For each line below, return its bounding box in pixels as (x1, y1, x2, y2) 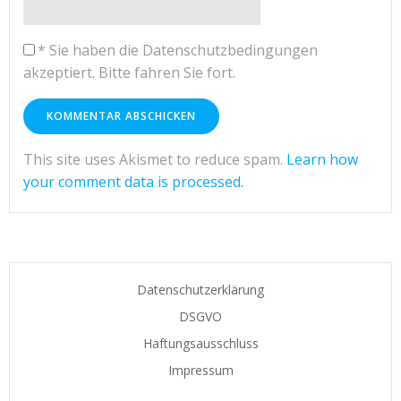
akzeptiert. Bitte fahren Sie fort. (23, 63, 235, 83)
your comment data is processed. (23, 172, 243, 192)
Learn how (286, 149, 358, 170)
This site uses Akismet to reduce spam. (23, 149, 286, 170)
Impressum (167, 362, 234, 380)
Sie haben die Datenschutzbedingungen (46, 40, 318, 61)
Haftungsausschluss (142, 335, 259, 353)
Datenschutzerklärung (137, 281, 264, 299)
